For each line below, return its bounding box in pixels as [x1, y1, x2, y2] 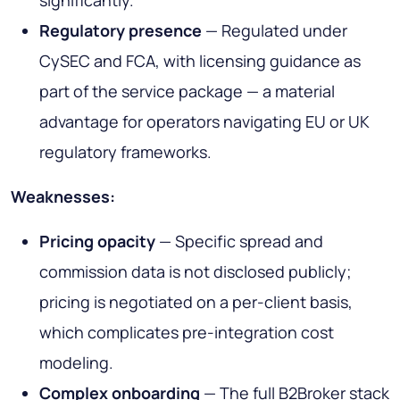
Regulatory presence [39, 20, 202, 42]
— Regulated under [202, 20, 347, 42]
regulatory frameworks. [39, 141, 212, 163]
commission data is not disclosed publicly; [39, 261, 352, 283]
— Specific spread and [155, 230, 323, 253]
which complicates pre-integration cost [39, 321, 334, 344]
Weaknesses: [11, 186, 115, 208]
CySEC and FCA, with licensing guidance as [39, 50, 361, 72]
